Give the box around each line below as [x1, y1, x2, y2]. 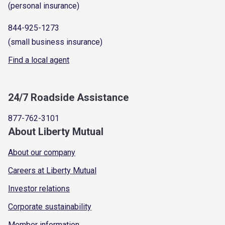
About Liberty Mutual [8, 125, 103, 138]
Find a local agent [8, 55, 69, 65]
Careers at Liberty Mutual [8, 165, 96, 175]
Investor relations [8, 183, 70, 193]
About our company [8, 147, 75, 157]
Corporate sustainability [8, 201, 91, 211]
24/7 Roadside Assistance [8, 91, 129, 103]
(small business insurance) [8, 37, 102, 47]
